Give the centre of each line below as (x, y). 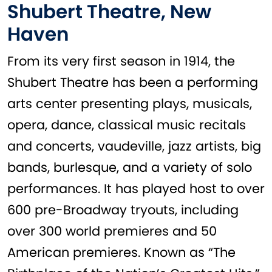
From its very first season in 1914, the (121, 61)
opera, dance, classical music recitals (127, 125)
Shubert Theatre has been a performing (133, 83)
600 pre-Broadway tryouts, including (123, 210)
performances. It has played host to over (136, 189)
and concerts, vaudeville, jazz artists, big (134, 146)
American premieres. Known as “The (121, 253)
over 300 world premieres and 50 (112, 231)
